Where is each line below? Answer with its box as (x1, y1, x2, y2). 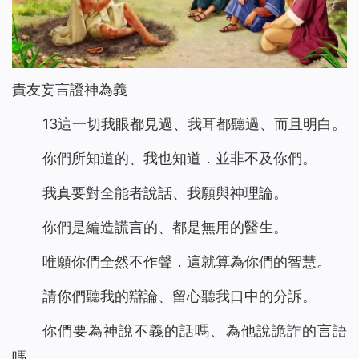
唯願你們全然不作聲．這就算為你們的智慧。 (42, 253, 331, 271)
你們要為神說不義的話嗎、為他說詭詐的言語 (42, 322, 347, 340)
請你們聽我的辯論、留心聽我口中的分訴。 (42, 288, 317, 305)
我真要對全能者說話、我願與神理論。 (42, 184, 288, 202)
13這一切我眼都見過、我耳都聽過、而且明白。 (42, 115, 346, 133)
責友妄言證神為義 (12, 81, 127, 99)
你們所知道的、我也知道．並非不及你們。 (42, 150, 317, 167)
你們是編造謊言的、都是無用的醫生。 (42, 219, 288, 236)
